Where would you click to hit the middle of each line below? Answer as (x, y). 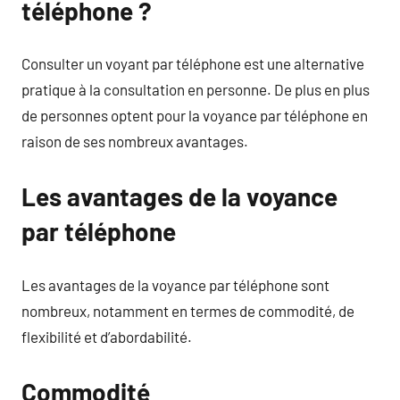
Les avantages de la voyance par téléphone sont (175, 284)
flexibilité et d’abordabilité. (107, 336)
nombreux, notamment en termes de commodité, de (188, 310)
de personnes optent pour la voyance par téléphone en (195, 115)
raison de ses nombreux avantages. (135, 141)
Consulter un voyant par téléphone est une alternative (193, 63)
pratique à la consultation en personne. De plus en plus (196, 89)
